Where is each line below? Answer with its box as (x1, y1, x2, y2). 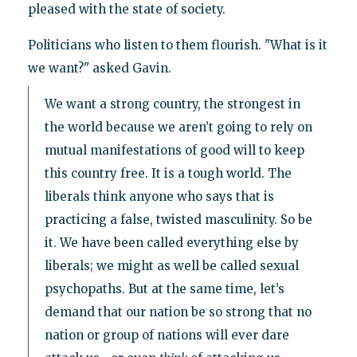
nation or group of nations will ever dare (44, 327, 289, 343)
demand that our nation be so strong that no (44, 304, 312, 320)
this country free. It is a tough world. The (44, 165, 292, 181)
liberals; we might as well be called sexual (44, 257, 299, 273)
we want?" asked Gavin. (27, 60, 171, 76)
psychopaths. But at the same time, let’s (44, 280, 284, 296)
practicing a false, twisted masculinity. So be (44, 211, 312, 227)
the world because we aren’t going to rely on (44, 119, 312, 135)
